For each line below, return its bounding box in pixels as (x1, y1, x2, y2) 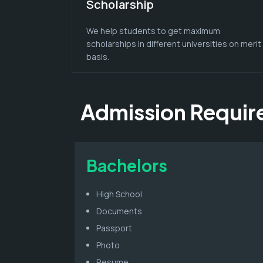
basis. (86, 50, 109, 62)
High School (96, 188, 142, 200)
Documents (96, 205, 142, 217)
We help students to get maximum (86, 25, 220, 36)
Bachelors (86, 154, 167, 176)
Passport (96, 222, 132, 234)
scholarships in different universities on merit (86, 38, 261, 49)
